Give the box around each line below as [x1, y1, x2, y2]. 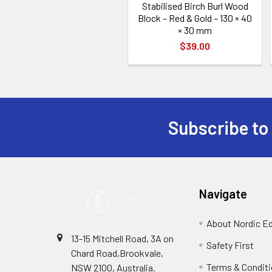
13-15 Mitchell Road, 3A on [71, 233, 174, 244]
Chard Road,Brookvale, [71, 247, 163, 259]
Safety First [206, 239, 254, 251]
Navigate [199, 186, 248, 201]
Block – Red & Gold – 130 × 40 [138, 12, 252, 24]
